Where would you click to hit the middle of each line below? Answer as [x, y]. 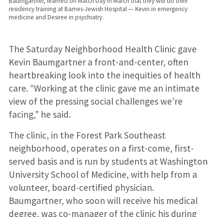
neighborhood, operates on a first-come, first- [101, 148]
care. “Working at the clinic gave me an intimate [104, 88]
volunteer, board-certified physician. [81, 187]
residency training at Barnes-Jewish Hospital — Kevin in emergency [98, 9]
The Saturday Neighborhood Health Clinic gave [102, 49]
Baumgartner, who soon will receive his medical [103, 200]
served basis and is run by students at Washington [108, 161]
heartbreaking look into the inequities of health [104, 75]
